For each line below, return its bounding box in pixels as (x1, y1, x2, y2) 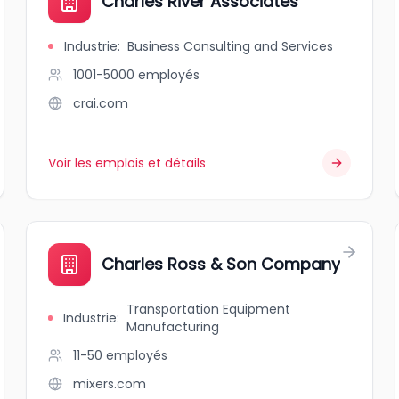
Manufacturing (126, 318, 220, 336)
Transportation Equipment (126, 300, 291, 318)
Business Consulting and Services (127, 37, 334, 55)
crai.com (73, 94, 129, 112)
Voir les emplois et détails (48, 154, 207, 172)
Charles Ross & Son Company (102, 253, 341, 275)
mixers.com (73, 375, 147, 393)
